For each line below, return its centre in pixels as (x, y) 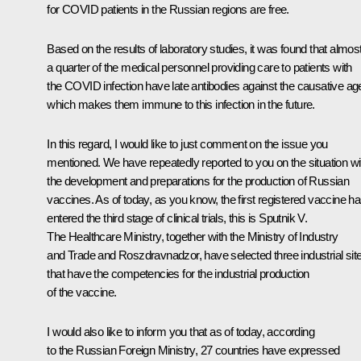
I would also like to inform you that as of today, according (180, 331)
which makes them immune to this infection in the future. (181, 104)
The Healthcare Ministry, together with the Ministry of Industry (193, 236)
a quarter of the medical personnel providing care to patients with (199, 67)
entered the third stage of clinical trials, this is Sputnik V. (177, 218)
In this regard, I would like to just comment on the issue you (187, 143)
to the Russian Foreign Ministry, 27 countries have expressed (193, 350)
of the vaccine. (82, 292)
